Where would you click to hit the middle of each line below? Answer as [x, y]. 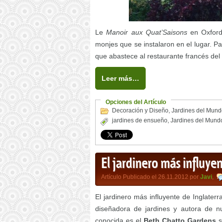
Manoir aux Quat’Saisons [145, 32]
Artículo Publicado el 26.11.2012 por [151, 177]
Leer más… [120, 79]
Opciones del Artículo [136, 102]
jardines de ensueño [140, 121]
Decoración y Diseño [140, 111]
